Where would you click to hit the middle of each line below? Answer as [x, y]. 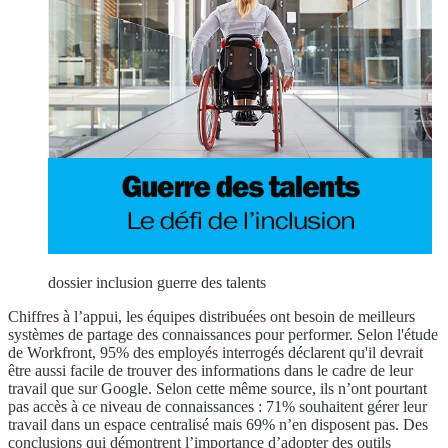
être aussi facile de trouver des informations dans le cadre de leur [210, 371]
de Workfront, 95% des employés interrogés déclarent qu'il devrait [215, 353]
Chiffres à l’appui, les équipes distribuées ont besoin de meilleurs [211, 317]
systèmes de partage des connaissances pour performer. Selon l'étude [223, 335]
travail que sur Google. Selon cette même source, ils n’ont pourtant [217, 389]
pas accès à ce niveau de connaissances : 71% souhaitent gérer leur [217, 407]
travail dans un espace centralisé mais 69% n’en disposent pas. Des [218, 425]
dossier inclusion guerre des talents [157, 283]
